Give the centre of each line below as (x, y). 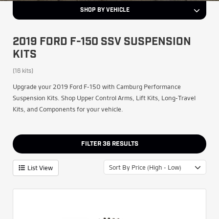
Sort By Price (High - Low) (145, 167)
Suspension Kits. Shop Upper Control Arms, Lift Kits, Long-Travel (104, 98)
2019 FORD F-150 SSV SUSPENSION (102, 42)
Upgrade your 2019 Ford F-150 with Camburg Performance (97, 87)
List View (40, 168)
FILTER (92, 144)
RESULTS (125, 144)
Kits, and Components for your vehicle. (68, 109)
